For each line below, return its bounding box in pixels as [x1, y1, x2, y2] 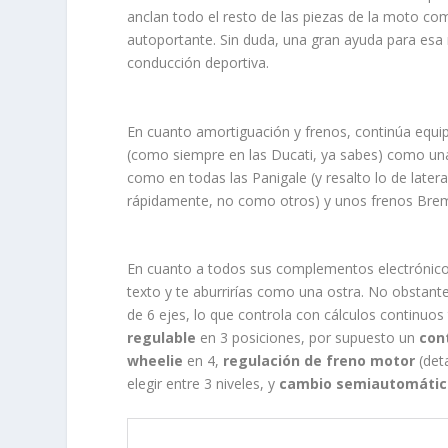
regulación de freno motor [223, 351, 416, 371]
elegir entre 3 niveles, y [127, 374, 280, 394]
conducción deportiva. [127, 53, 270, 73]
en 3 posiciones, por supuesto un [196, 328, 420, 348]
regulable [127, 328, 197, 348]
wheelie [127, 351, 184, 371]
